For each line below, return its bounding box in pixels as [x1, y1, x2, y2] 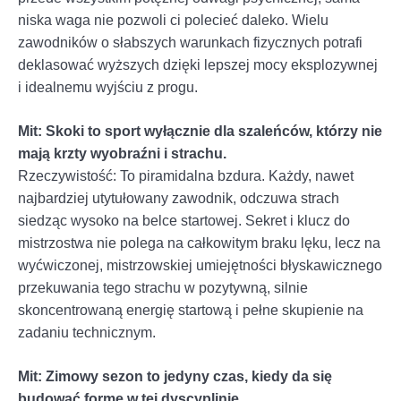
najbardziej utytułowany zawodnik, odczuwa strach [18, 190, 339, 206]
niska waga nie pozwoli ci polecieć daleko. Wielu [18, 12, 328, 28]
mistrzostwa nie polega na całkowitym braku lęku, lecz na [18, 235, 380, 251]
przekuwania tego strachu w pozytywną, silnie [18, 279, 308, 295]
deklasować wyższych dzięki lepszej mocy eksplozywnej [18, 56, 378, 73]
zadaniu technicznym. [18, 324, 156, 340]
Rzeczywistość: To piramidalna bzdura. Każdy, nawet [18, 167, 354, 183]
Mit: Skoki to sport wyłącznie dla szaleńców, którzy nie [18, 123, 382, 139]
